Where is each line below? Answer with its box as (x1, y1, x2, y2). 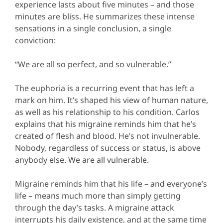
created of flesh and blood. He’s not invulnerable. (15, 130, 200, 142)
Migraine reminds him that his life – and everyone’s (15, 178, 207, 190)
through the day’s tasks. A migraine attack (15, 202, 174, 214)
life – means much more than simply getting (15, 190, 181, 202)
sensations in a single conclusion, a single (15, 23, 171, 34)
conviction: (15, 35, 56, 46)
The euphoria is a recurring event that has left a (15, 83, 194, 94)
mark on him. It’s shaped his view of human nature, (15, 95, 208, 106)
